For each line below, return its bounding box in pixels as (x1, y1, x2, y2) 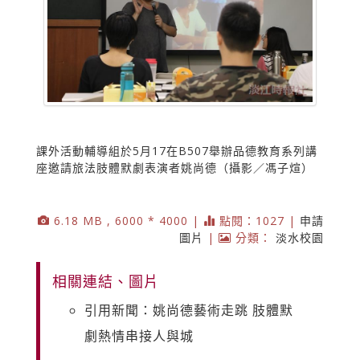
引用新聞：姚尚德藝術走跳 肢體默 (84, 301, 293, 319)
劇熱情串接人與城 (84, 326, 194, 345)
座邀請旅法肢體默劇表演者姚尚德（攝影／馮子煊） (36, 159, 313, 175)
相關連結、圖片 (52, 271, 159, 291)
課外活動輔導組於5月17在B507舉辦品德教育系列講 (36, 142, 317, 158)
